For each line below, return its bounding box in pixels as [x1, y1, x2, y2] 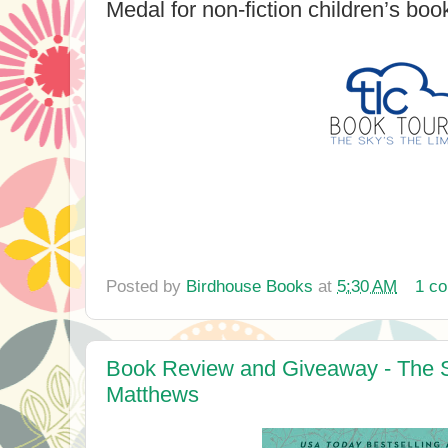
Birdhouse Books [186, 276, 313, 297]
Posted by [106, 276, 186, 297]
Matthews [106, 382, 199, 408]
